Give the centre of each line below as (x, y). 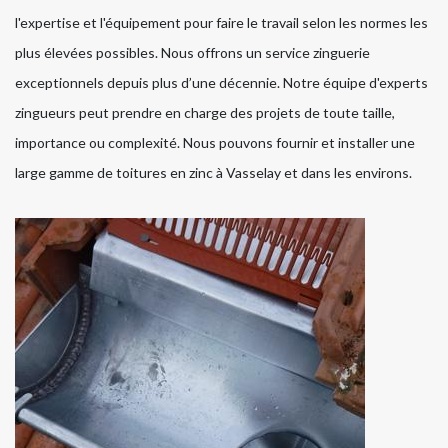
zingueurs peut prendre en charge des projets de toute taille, (205, 113)
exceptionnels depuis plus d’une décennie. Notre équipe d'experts (221, 83)
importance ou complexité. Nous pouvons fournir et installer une (215, 143)
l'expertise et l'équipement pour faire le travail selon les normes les (221, 23)
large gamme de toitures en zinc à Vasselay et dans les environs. (213, 173)
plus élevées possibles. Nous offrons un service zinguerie (192, 53)
